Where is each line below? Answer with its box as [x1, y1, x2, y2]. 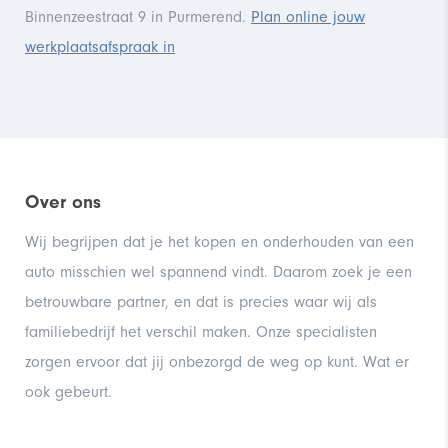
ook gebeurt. [25, 382, 112, 401]
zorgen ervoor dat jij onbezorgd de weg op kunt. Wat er [25, 352, 409, 371]
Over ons [25, 190, 101, 213]
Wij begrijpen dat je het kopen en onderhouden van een [25, 232, 414, 251]
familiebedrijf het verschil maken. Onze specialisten [25, 322, 377, 341]
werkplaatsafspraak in [25, 37, 175, 56]
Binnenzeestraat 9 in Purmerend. [25, 7, 251, 26]
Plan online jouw [251, 7, 365, 26]
